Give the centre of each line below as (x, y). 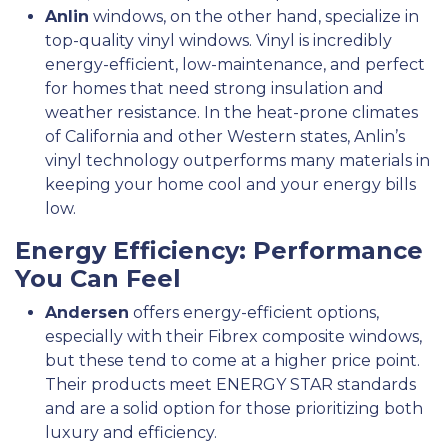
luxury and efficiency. (131, 432)
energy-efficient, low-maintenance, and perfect (235, 64)
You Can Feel (98, 278)
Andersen (87, 312)
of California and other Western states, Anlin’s (225, 136)
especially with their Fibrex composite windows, (233, 336)
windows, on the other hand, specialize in (254, 16)
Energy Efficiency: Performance (219, 250)
